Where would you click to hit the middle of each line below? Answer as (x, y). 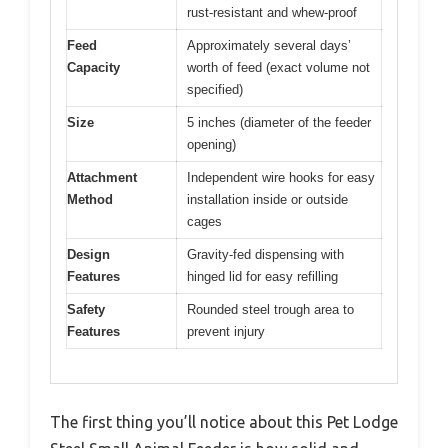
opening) (211, 144)
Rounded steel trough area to (270, 309)
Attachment (102, 177)
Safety (86, 309)
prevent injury (226, 331)
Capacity (93, 67)
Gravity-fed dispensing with (265, 254)
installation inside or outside (267, 199)
